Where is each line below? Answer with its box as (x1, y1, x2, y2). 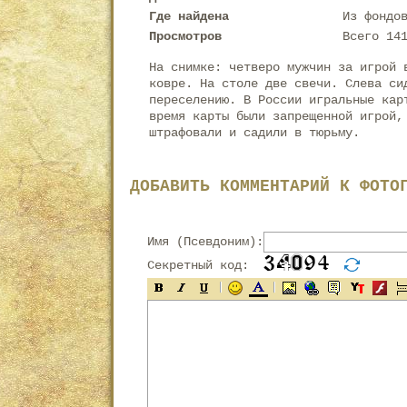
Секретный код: (147, 258, 249, 273)
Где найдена (149, 9, 229, 24)
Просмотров (149, 29, 222, 44)
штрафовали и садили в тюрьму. (149, 125, 360, 140)
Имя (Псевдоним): (147, 234, 263, 249)
